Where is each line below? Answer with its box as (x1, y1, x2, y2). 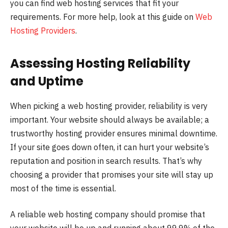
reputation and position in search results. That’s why (10, 155, 202, 166)
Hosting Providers (10, 25, 75, 36)
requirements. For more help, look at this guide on (10, 12, 195, 22)
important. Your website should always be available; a (10, 114, 209, 125)
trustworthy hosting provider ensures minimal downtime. (10, 128, 217, 138)
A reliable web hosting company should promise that (10, 209, 205, 220)
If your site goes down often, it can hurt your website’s (10, 141, 209, 152)
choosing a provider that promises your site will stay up (10, 169, 213, 180)
